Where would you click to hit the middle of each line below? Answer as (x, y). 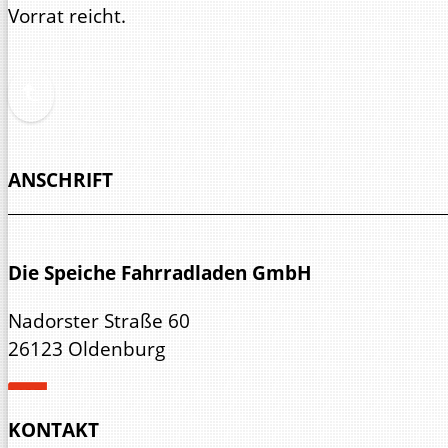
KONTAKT (53, 429)
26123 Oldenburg (86, 348)
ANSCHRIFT (60, 180)
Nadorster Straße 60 (99, 320)
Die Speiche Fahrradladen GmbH (160, 273)
